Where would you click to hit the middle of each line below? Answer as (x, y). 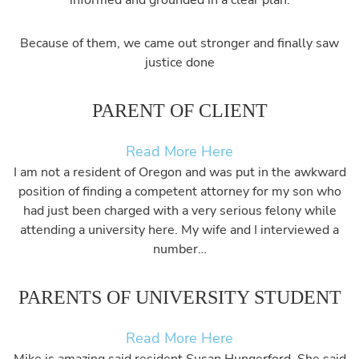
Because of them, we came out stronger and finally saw (179, 43)
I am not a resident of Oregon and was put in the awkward (179, 172)
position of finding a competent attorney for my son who (179, 192)
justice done (179, 63)
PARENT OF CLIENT (179, 111)
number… (179, 249)
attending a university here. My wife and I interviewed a (179, 230)
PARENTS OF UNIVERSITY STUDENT (179, 297)
